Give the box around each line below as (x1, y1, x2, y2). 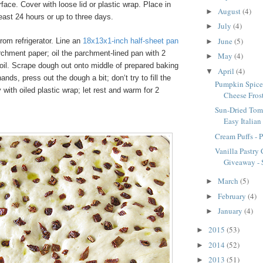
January (217, 205, 244, 217)
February (217, 190, 248, 201)
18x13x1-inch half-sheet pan (83, 36, 178, 45)
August (217, 5, 242, 16)
